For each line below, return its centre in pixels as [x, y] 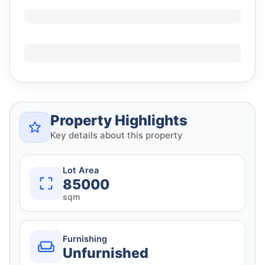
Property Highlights [119, 121]
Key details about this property [117, 135]
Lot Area [81, 171]
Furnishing [85, 239]
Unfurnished [106, 253]
